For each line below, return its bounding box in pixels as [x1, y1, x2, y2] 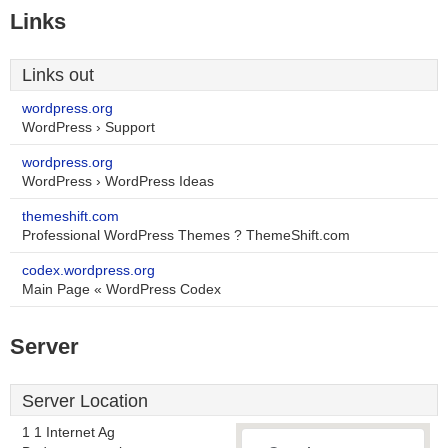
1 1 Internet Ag [22, 425, 115, 440]
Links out [22, 65, 94, 85]
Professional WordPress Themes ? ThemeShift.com [22, 228, 350, 243]
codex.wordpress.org [22, 263, 155, 278]
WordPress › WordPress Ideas [22, 174, 214, 189]
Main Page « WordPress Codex [22, 282, 221, 297]
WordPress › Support [22, 120, 155, 135]
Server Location [22, 391, 148, 411]
